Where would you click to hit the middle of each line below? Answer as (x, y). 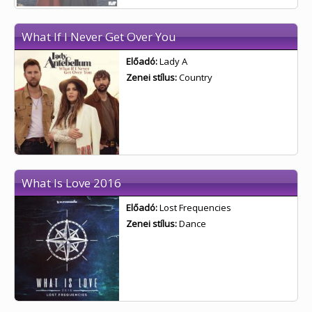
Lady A (173, 61)
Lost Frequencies (195, 208)
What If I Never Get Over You (99, 37)
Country (196, 77)
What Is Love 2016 (71, 183)
